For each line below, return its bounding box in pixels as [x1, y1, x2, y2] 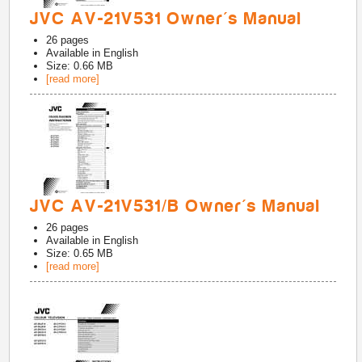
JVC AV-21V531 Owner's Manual [30, 9, 303, 28]
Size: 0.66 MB [46, 60, 114, 72]
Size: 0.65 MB [46, 247, 114, 259]
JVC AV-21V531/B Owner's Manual [30, 196, 322, 216]
